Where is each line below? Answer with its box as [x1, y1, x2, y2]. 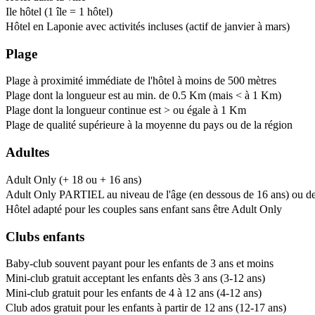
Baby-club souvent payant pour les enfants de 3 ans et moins [6, 257, 274, 270]
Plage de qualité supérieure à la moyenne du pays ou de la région [6, 119, 292, 131]
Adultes [6, 145, 49, 160]
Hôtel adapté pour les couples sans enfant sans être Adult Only [6, 202, 282, 215]
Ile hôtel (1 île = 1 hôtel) [6, 5, 112, 18]
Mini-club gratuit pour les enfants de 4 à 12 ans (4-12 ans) [6, 287, 262, 300]
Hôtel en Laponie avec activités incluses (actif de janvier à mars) [6, 20, 290, 32]
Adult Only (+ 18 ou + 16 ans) [6, 173, 141, 186]
